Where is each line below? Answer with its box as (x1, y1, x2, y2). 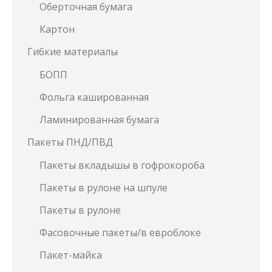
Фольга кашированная (39, 90, 149, 104)
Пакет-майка (39, 248, 102, 262)
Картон (39, 22, 75, 36)
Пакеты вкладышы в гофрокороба (39, 158, 205, 172)
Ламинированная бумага (39, 113, 159, 126)
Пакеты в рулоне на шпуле (39, 181, 168, 194)
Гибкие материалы (27, 45, 118, 58)
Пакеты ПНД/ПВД (27, 135, 113, 149)
